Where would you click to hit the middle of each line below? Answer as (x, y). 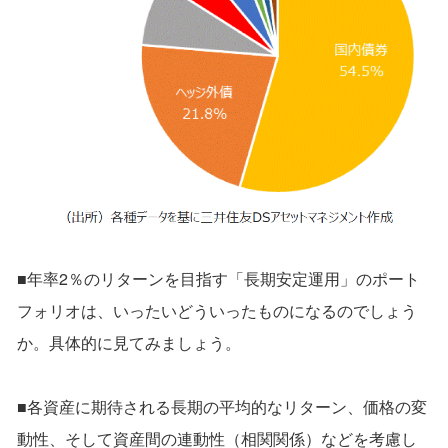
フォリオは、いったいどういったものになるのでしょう (217, 310)
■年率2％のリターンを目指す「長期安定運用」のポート (218, 278)
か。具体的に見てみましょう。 (129, 342)
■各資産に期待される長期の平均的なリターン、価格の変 (222, 406)
